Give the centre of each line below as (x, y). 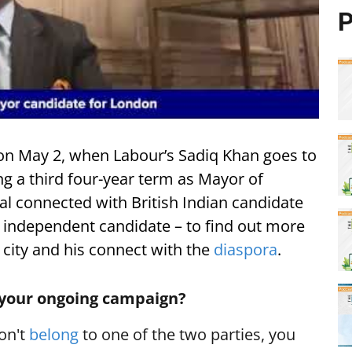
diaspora (246, 249)
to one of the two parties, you (187, 334)
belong (54, 334)
